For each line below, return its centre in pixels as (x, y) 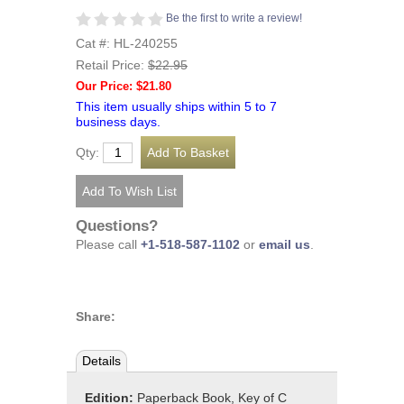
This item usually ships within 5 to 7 (176, 106)
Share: (96, 317)
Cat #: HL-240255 (127, 44)
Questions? (117, 225)
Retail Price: (112, 65)
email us (285, 244)
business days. (118, 122)
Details (101, 361)
